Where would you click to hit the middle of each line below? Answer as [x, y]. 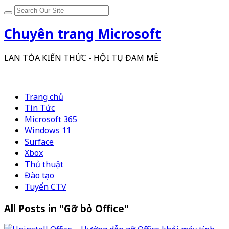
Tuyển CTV [45, 186]
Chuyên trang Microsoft [83, 34]
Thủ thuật [44, 164]
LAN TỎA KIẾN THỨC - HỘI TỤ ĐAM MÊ [81, 58]
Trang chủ [44, 96]
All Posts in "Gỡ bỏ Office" [66, 208]
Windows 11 [48, 130]
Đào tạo [39, 175]
